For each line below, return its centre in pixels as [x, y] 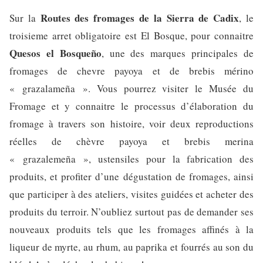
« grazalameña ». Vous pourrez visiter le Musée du [131, 88]
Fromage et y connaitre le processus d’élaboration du [131, 106]
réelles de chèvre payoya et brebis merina [131, 141]
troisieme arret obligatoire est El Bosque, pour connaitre [131, 35]
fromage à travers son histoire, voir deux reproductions [131, 123]
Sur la [25, 18]
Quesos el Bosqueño [55, 53]
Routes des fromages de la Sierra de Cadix [140, 18]
